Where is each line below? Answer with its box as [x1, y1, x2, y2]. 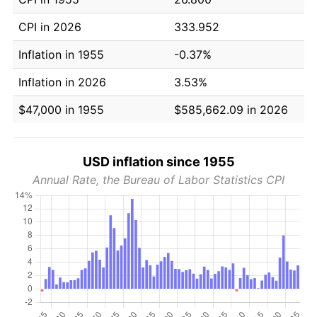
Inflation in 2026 [18, 74, 106, 89]
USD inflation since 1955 [82, 154, 235, 169]
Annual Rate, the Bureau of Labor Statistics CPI [33, 172, 284, 187]
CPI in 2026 [18, 19, 81, 34]
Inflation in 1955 [18, 47, 104, 62]
